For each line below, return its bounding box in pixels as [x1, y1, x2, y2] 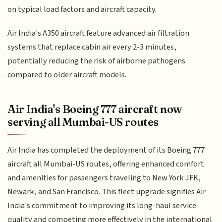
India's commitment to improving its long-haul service [7, 199, 197, 212]
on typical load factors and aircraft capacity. [7, 3, 157, 15]
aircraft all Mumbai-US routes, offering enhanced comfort [7, 158, 205, 170]
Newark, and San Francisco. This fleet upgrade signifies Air [7, 185, 206, 198]
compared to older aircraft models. [7, 69, 127, 81]
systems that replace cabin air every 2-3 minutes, [7, 41, 177, 54]
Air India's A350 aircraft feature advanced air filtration [7, 27, 190, 40]
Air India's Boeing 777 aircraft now [7, 102, 182, 116]
